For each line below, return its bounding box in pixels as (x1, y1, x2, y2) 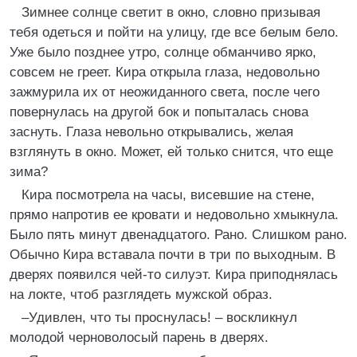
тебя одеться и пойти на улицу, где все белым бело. (10, 25, 339, 40)
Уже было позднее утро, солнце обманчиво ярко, (10, 45, 316, 60)
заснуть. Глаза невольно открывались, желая (10, 124, 293, 139)
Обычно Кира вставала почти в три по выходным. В (10, 247, 335, 262)
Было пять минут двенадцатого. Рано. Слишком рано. (10, 227, 347, 242)
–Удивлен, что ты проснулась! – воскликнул (22, 310, 297, 325)
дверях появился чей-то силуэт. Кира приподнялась (10, 267, 338, 282)
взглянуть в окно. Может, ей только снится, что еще (10, 144, 333, 159)
